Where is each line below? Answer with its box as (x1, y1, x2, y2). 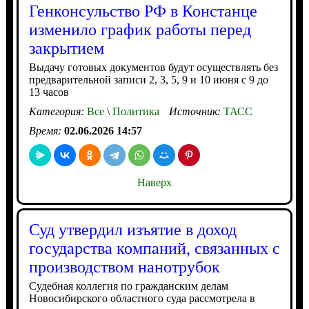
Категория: (28, 106, 87, 117)
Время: (28, 125, 64, 137)
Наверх (137, 177, 172, 188)
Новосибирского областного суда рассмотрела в (28, 292, 255, 304)
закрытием (28, 39, 104, 57)
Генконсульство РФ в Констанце (28, 2, 257, 20)
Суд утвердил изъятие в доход (28, 221, 237, 239)
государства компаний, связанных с (28, 239, 280, 257)
